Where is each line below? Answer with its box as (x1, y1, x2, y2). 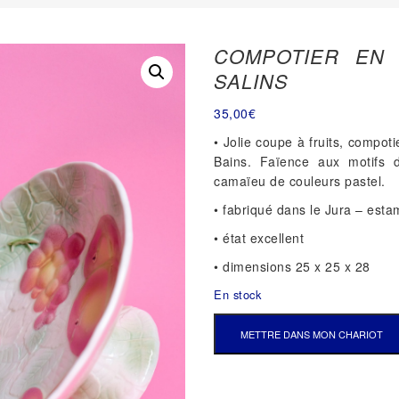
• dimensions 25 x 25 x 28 (214, 257, 370, 276)
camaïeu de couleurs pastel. (214, 172, 386, 191)
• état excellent (214, 229, 305, 248)
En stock (214, 286, 262, 304)
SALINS (214, 67, 289, 95)
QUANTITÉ (213, 315, 267, 330)
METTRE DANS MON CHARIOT (240, 327, 384, 342)
